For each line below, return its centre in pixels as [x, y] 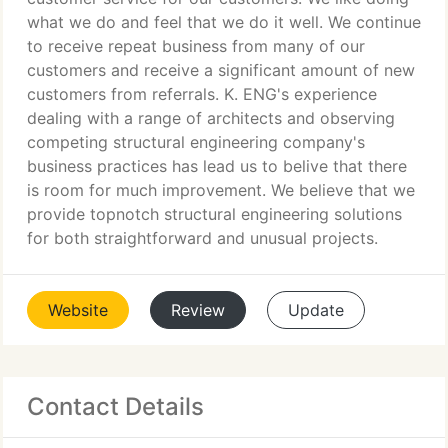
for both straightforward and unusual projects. [202, 238]
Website [78, 310]
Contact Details [115, 406]
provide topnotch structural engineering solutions [214, 214]
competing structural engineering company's [196, 142]
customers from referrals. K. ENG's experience [202, 94]
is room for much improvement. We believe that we [221, 190]
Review [198, 310]
